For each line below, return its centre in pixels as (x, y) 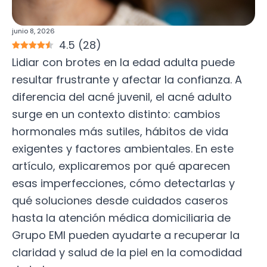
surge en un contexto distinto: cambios (116, 114)
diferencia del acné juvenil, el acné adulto (122, 97)
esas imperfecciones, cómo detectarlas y (123, 183)
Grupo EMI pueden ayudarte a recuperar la (126, 235)
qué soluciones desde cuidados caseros (120, 200)
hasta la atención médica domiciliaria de (121, 218)
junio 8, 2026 (33, 31)
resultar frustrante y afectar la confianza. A (127, 79)
